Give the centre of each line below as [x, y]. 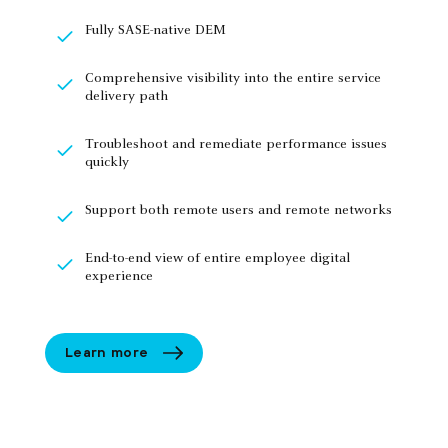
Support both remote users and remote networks [238, 210]
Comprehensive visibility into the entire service [233, 78]
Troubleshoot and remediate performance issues [236, 144]
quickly [107, 162]
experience [119, 276]
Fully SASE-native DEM [155, 30]
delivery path [126, 96]
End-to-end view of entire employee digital [217, 258]
